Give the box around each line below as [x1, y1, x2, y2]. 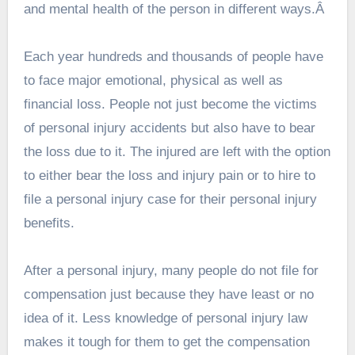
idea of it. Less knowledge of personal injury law [23, 311, 307, 326]
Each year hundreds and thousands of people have [23, 49, 323, 65]
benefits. [23, 216, 74, 231]
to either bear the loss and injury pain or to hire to [23, 168, 315, 184]
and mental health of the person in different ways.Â [23, 2, 328, 17]
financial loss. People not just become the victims [23, 97, 317, 113]
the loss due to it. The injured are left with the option [23, 144, 330, 160]
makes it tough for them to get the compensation [23, 334, 310, 350]
